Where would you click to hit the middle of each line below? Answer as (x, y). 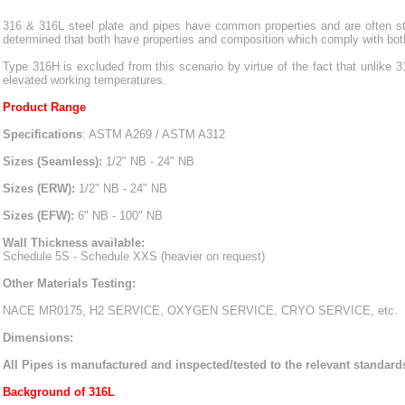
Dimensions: (38, 338)
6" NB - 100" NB (124, 216)
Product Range (44, 107)
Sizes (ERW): (41, 188)
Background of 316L (59, 392)
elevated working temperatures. (86, 80)
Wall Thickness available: (74, 243)
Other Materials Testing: (69, 283)
